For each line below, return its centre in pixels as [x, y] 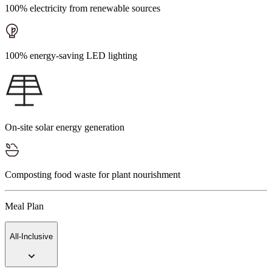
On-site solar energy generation [65, 127]
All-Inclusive [31, 236]
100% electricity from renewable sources [83, 8]
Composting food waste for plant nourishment [93, 175]
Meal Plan [24, 206]
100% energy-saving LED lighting [71, 56]
